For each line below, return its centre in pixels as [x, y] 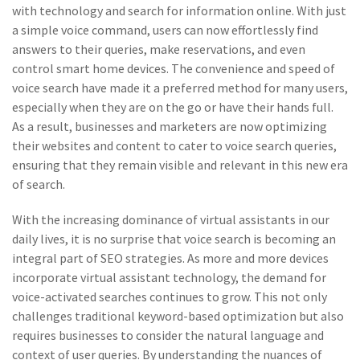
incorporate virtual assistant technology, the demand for [169, 277]
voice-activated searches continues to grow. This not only [170, 297]
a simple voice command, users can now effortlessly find [165, 30]
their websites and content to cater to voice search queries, [174, 145]
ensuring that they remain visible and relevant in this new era [180, 165]
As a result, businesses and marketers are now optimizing [170, 126]
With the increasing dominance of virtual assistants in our [171, 219]
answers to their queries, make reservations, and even [159, 49]
